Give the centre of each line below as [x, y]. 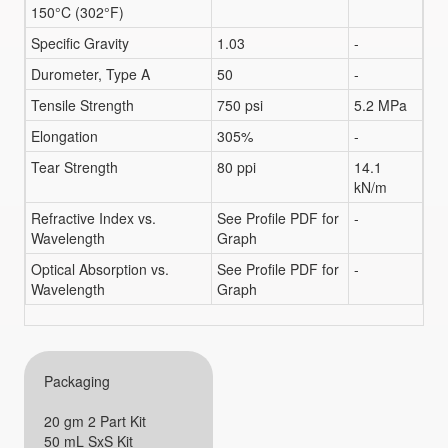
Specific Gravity [79, 43]
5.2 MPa [380, 105]
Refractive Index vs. [93, 218]
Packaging [76, 381]
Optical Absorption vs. [99, 269]
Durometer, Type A [90, 74]
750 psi [239, 105]
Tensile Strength [82, 105]
